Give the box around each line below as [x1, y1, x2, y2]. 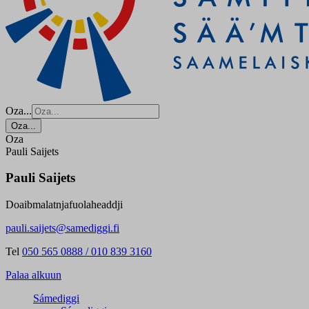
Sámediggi [33, 292, 79, 305]
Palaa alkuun [6, 269, 61, 281]
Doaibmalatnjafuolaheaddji [6, 199, 123, 211]
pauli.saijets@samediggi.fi [6, 222, 119, 235]
